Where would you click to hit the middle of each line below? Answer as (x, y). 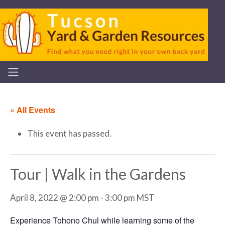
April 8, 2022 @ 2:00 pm (54, 198)
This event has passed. (69, 134)
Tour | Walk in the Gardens (98, 174)
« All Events (33, 110)
